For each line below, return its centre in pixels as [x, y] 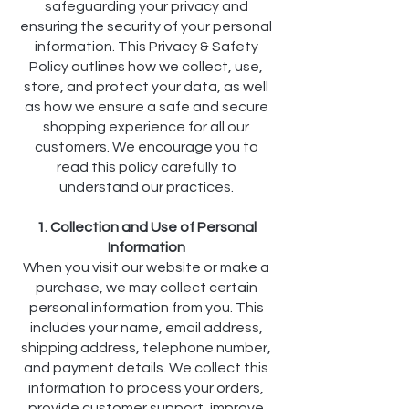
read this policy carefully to [146, 168]
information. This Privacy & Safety [146, 47]
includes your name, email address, [146, 328]
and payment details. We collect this [146, 368]
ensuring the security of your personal [146, 27]
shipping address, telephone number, [146, 348]
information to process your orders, [146, 388]
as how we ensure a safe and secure [146, 107]
